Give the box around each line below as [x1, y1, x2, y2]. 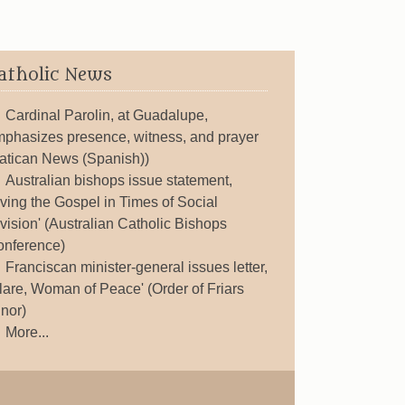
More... [5, 325, 49, 340]
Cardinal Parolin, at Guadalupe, [5, 108, 208, 123]
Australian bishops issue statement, [5, 173, 232, 188]
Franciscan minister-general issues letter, [5, 259, 268, 275]
